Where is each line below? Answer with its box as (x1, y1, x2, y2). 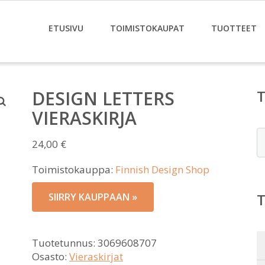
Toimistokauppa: (32, 163, 115, 176)
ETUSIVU (49, 22, 83, 34)
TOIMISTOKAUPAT (110, 22, 185, 34)
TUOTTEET (211, 22, 257, 34)
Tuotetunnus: (32, 236, 98, 250)
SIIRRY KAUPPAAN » (49, 190, 137, 203)
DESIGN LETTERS (32, 86, 174, 111)
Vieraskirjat (69, 250, 123, 263)
